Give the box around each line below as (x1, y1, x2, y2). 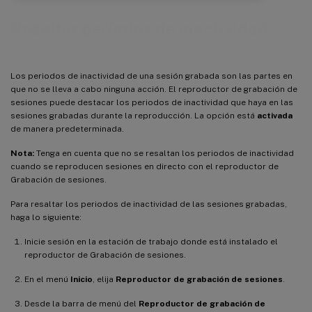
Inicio (70, 274, 93, 284)
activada (257, 110, 292, 120)
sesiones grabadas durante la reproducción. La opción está (10, 110, 257, 120)
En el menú (24, 274, 70, 284)
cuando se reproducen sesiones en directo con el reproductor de (10, 161, 279, 171)
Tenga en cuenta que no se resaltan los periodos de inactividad (34, 148, 294, 158)
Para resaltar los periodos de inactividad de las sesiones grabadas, (10, 198, 287, 209)
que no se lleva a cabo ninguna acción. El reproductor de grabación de (10, 84, 297, 94)
